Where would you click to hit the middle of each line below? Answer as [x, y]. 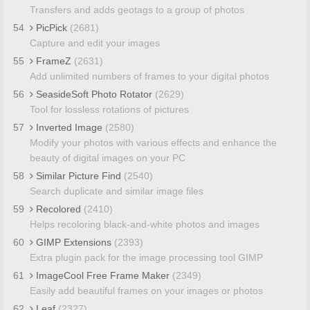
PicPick [51, 27]
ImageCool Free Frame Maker [102, 275]
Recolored [58, 209]
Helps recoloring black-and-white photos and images [144, 224]
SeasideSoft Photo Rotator [94, 94]
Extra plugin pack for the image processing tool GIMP [146, 257]
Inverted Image [69, 127]
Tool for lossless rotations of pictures [109, 109]
